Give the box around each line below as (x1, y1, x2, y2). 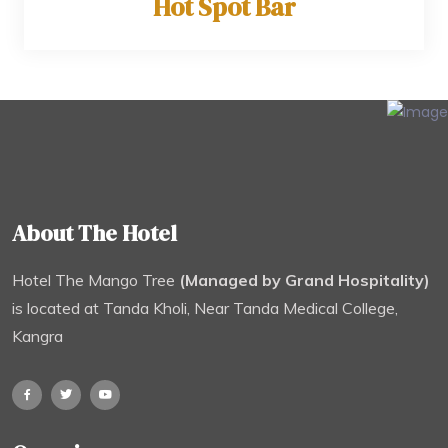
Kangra (12, 326, 63, 347)
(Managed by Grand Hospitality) (179, 270, 430, 291)
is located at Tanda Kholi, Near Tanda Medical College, (12, 298, 398, 319)
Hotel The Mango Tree (12, 270, 179, 291)
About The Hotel (12, 218, 177, 249)
